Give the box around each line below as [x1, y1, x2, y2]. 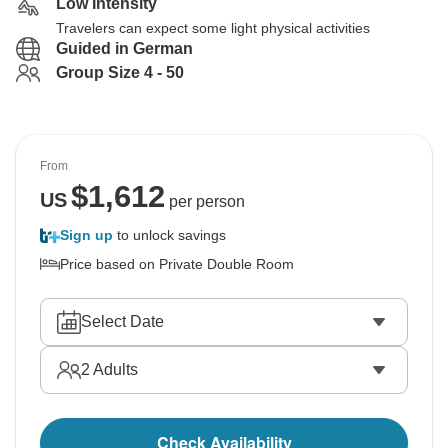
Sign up [60, 227, 113, 243]
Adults [90, 361, 138, 378]
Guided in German [56, 40, 193, 57]
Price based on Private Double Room [60, 256, 294, 272]
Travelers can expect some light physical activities [56, 20, 370, 36]
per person [164, 193, 245, 210]
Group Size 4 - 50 [56, 64, 184, 81]
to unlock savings [113, 227, 226, 243]
